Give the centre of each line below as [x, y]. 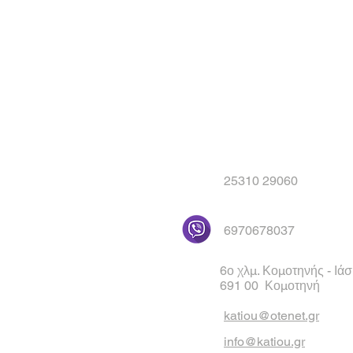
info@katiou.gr [264, 342]
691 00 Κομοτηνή [270, 286]
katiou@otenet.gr [271, 316]
